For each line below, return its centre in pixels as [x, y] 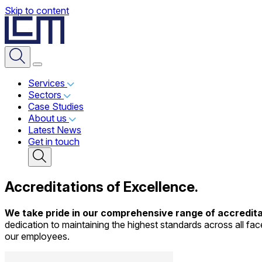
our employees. [37, 236]
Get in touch [54, 142]
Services [48, 83]
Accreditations [56, 187]
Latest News [55, 130]
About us [49, 118]
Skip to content [37, 11]
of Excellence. [152, 187]
